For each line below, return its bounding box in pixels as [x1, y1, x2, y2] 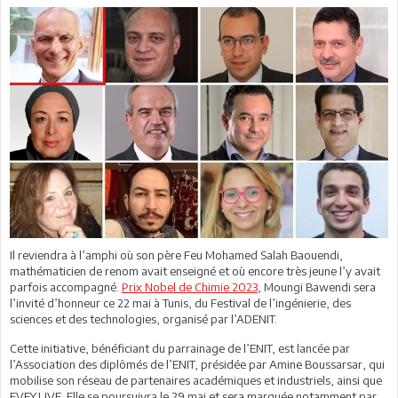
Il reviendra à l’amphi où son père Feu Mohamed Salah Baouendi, [10, 247, 343, 262]
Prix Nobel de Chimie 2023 [122, 279, 258, 294]
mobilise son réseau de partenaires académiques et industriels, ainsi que [10, 372, 382, 387]
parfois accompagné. [10, 279, 122, 294]
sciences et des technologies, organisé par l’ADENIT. [10, 311, 277, 326]
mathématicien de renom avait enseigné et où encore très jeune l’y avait [10, 263, 380, 278]
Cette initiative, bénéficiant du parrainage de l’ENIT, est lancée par [10, 340, 350, 355]
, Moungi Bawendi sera [258, 279, 376, 294]
